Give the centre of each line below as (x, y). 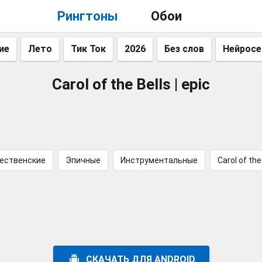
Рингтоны (87, 16)
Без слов (184, 49)
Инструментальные (159, 160)
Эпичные (83, 160)
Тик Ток (88, 49)
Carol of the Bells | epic (131, 84)
